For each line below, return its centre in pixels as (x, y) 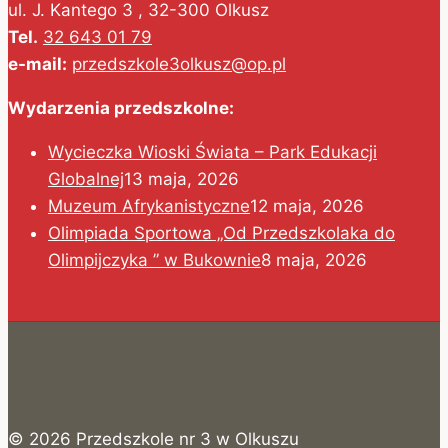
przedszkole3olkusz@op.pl (179, 63)
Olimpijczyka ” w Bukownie (154, 259)
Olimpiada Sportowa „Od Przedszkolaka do (221, 232)
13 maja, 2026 (181, 178)
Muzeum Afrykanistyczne (149, 205)
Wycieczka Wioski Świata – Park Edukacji (212, 151)
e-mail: (37, 63)
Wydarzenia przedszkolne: (121, 107)
